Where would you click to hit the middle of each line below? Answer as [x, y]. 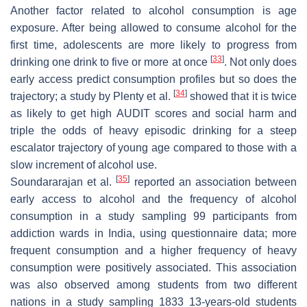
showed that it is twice [242, 96]
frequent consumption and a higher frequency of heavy [153, 250]
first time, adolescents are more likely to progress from [153, 45]
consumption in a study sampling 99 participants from [153, 216]
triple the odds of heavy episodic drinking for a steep [153, 130]
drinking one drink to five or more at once [110, 62]
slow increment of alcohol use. [84, 164]
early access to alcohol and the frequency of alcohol [153, 199]
